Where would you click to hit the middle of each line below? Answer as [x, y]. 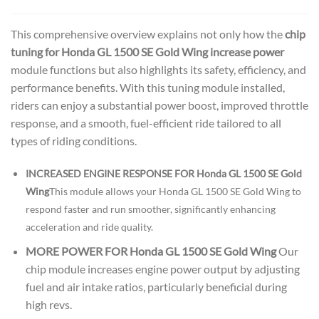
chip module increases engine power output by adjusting [162, 268]
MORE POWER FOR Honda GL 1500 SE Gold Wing [151, 251]
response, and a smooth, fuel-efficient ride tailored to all [146, 122]
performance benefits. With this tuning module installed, [148, 87]
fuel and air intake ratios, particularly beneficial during [156, 286]
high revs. [48, 304]
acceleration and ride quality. [89, 227]
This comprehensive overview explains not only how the [148, 33]
